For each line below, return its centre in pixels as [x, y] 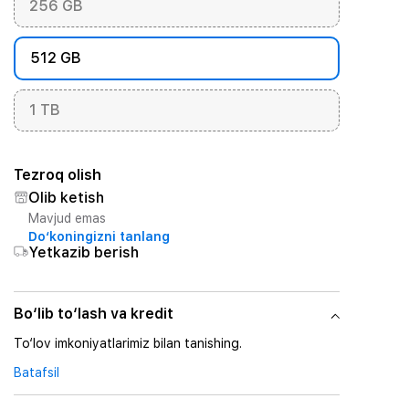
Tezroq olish [57, 175]
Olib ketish [66, 198]
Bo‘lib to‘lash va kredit [93, 314]
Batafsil [36, 372]
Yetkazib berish [83, 252]
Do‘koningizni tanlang [99, 236]
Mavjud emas [67, 218]
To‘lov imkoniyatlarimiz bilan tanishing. [127, 343]
